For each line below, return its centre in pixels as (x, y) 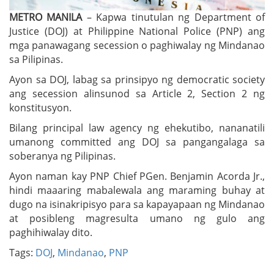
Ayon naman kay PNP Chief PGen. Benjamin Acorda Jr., (137, 176)
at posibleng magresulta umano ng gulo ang (137, 218)
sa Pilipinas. (36, 59)
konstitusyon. (40, 107)
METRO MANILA (46, 17)
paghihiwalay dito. (51, 232)
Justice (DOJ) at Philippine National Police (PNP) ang (137, 31)
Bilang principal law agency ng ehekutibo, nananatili (137, 128)
